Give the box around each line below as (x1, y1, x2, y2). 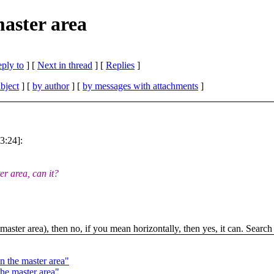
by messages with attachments (83, 80, 198, 91)
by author (32, 80, 69, 91)
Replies (106, 59, 135, 70)
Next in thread (37, 59, 92, 70)
